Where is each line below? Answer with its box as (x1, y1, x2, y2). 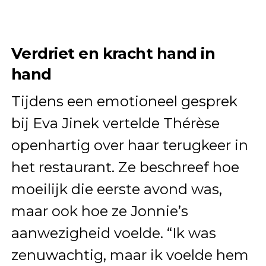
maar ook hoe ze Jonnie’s (11, 202, 188, 220)
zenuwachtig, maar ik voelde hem (11, 246, 249, 264)
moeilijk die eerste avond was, (11, 180, 222, 198)
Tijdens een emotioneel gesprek (11, 92, 237, 110)
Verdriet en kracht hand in (11, 43, 216, 62)
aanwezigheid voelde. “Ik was (11, 224, 216, 242)
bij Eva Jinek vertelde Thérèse (11, 114, 220, 132)
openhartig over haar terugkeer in (11, 136, 248, 154)
